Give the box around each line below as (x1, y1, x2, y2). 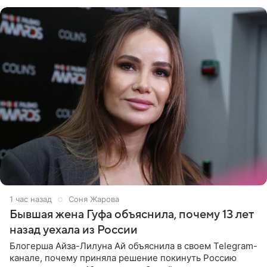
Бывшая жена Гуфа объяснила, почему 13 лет (10, 207, 254, 221)
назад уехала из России (10, 223, 138, 237)
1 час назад (10, 194, 52, 204)
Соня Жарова (69, 194, 119, 204)
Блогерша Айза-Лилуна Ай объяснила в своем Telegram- (10, 240, 257, 252)
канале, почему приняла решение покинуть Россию (10, 252, 237, 263)
